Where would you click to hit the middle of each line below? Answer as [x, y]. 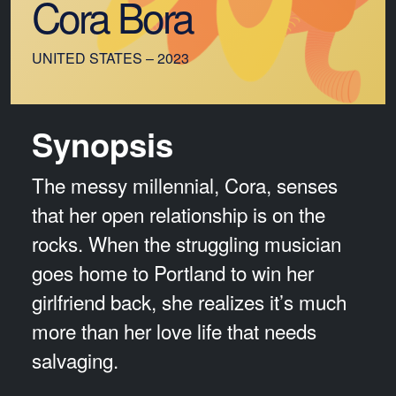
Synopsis [103, 145]
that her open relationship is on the [179, 214]
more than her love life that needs [174, 331]
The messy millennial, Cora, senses [185, 185]
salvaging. [78, 360]
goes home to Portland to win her [173, 273]
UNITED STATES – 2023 [110, 58]
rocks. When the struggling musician [187, 244]
